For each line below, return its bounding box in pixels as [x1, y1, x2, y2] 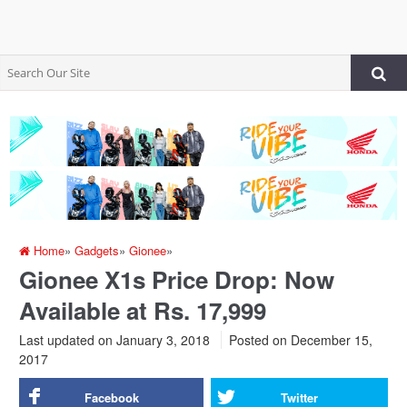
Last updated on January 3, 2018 [19, 331, 211, 350]
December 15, [287, 331, 373, 350]
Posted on [229, 331, 288, 350]
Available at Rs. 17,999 [19, 293, 267, 328]
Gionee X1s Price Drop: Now [19, 263, 335, 297]
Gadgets [74, 242, 120, 260]
